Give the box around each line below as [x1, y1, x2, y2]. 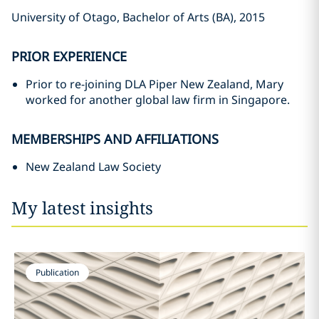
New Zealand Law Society [26, 159, 161, 174]
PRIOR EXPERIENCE [11, 48, 127, 65]
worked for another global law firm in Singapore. [26, 92, 290, 108]
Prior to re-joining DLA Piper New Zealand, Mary [26, 76, 283, 92]
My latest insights [11, 196, 153, 219]
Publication [35, 266, 79, 278]
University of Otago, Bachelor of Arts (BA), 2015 [11, 9, 265, 25]
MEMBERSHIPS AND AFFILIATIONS [11, 130, 219, 147]
